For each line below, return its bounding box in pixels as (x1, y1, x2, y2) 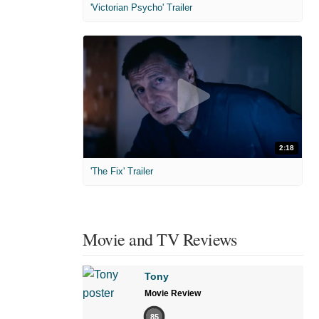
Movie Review (145, 288, 201, 299)
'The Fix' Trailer (90, 166, 153, 177)
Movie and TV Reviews (83, 228, 236, 251)
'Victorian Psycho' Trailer (90, 1, 192, 13)
